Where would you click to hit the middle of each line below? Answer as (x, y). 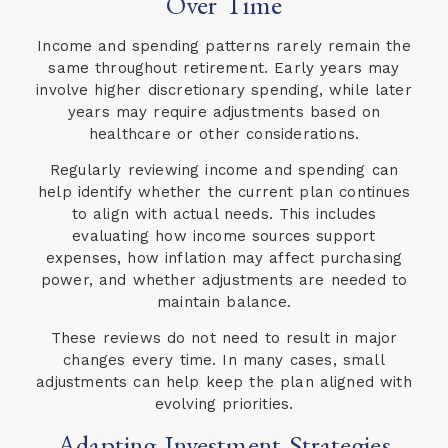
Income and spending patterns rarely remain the (224, 45)
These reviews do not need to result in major (224, 338)
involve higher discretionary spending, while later (224, 89)
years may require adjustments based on (224, 111)
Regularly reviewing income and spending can (224, 170)
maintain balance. (224, 302)
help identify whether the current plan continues (224, 192)
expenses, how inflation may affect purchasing (224, 258)
